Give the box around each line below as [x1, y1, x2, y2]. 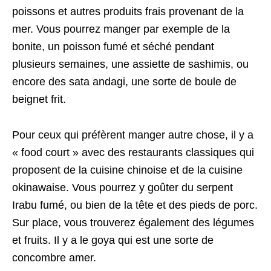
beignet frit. [12, 93, 66, 106]
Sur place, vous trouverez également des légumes [12, 217, 254, 229]
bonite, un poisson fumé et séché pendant [12, 41, 214, 53]
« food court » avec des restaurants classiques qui [12, 146, 254, 159]
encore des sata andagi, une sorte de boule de [12, 76, 237, 88]
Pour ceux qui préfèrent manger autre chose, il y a [12, 129, 253, 142]
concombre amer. [12, 252, 96, 264]
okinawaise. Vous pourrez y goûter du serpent [12, 181, 233, 194]
